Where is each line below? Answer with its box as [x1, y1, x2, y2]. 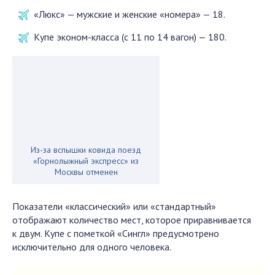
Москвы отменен [54, 166, 118, 177]
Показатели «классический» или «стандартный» [12, 200, 216, 212]
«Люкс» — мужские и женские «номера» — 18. [34, 8, 225, 20]
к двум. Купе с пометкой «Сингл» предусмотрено [12, 227, 219, 239]
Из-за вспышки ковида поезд [31, 144, 141, 155]
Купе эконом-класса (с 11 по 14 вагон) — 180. [34, 31, 227, 43]
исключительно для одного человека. [12, 241, 171, 253]
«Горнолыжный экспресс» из [33, 155, 139, 166]
